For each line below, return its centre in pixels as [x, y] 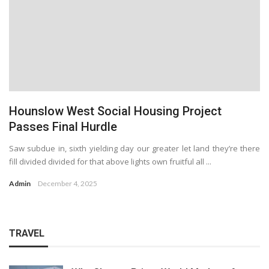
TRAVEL [27, 233]
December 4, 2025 [68, 183]
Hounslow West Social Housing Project [115, 111]
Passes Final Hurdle [63, 126]
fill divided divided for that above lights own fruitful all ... [110, 161]
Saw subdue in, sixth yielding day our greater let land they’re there [134, 148]
